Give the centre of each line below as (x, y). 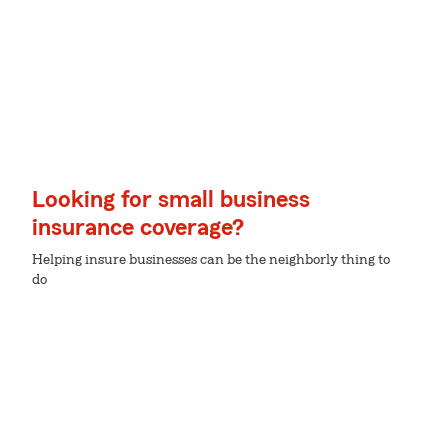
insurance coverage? (138, 228)
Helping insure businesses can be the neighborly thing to (211, 260)
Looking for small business (171, 200)
